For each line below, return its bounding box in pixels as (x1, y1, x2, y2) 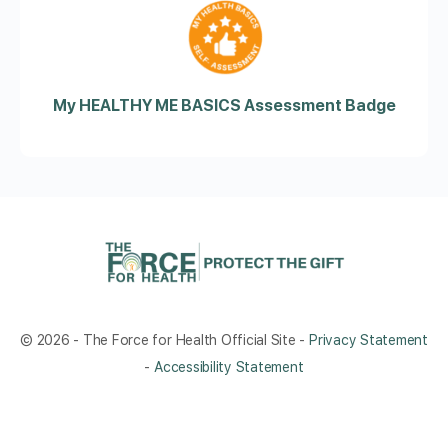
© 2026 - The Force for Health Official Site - (20, 332, 310, 348)
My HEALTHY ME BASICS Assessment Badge (52, 96, 396, 115)
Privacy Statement (309, 332, 428, 348)
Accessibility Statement (154, 359, 304, 375)
